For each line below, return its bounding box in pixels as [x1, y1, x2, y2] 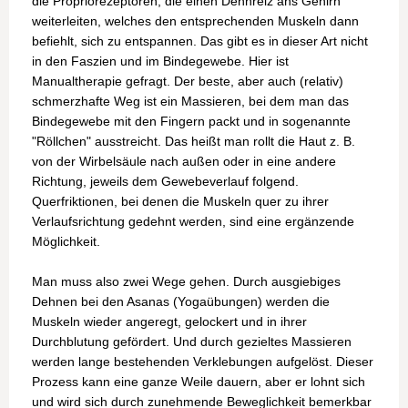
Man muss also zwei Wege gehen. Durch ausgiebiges [32, 273, 341, 289]
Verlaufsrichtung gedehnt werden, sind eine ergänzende [32, 213, 354, 229]
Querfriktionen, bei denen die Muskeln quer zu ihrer [32, 193, 329, 209]
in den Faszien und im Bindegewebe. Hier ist [32, 53, 289, 68]
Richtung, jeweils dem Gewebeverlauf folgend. [32, 173, 299, 189]
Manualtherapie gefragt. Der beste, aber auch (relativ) [32, 73, 343, 88]
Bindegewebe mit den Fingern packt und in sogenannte [32, 113, 351, 128]
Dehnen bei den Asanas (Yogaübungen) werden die [32, 293, 330, 309]
